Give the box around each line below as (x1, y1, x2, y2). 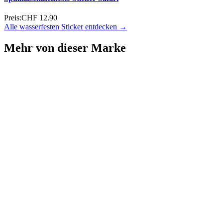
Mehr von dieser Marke (4, 41, 126, 55)
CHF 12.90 (21, 13, 57, 22)
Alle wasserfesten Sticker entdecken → (4, 22, 127, 31)
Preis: (4, 13, 21, 22)
